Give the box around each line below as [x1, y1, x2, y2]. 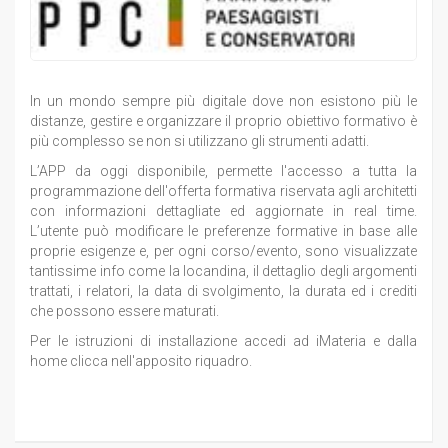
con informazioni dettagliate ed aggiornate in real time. [30, 202, 417, 219]
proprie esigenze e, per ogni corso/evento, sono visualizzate [30, 242, 417, 259]
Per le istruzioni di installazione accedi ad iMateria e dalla [30, 332, 417, 349]
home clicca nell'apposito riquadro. [30, 352, 252, 369]
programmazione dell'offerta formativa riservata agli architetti [30, 182, 417, 199]
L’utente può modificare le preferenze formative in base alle [30, 222, 417, 239]
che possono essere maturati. [30, 302, 219, 319]
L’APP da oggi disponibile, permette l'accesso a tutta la [30, 162, 417, 179]
